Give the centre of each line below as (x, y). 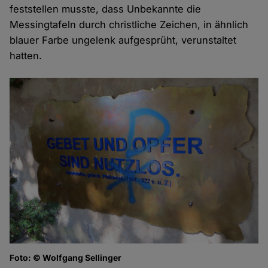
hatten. (26, 56)
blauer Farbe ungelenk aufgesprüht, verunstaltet (123, 40)
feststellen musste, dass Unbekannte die (106, 9)
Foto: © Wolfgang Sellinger (66, 258)
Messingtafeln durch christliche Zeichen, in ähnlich (129, 25)
